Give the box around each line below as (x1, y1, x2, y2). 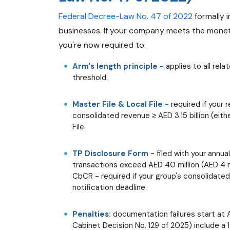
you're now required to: (59, 39, 146, 50)
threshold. (72, 72, 108, 83)
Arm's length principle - (72, 61, 164, 71)
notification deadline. (72, 182, 147, 193)
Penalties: (72, 208, 111, 219)
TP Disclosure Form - (72, 148, 157, 159)
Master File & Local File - (72, 99, 169, 109)
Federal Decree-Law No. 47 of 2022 (59, 10, 193, 22)
